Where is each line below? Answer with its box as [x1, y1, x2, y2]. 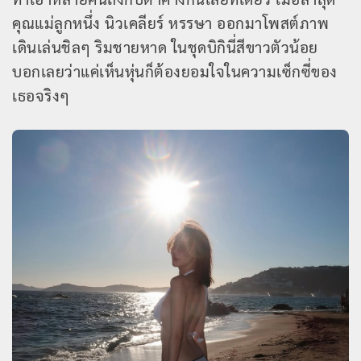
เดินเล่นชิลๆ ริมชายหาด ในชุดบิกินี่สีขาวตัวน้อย [12, 36, 318, 56]
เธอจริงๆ [12, 85, 70, 105]
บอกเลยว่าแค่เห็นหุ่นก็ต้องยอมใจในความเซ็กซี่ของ [12, 60, 338, 81]
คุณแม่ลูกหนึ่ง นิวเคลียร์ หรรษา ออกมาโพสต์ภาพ [12, 12, 329, 32]
